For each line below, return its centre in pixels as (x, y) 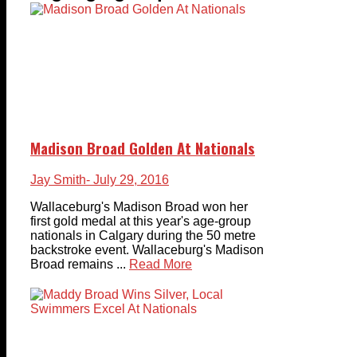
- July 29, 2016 (127, 180)
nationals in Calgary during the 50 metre (143, 236)
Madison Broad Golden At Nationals (143, 147)
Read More (161, 265)
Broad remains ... (78, 265)
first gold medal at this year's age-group (141, 222)
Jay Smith (58, 180)
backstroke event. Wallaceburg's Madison (147, 250)
